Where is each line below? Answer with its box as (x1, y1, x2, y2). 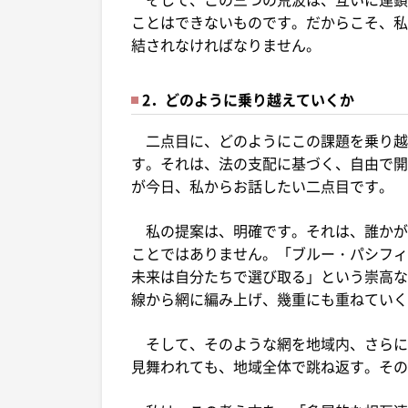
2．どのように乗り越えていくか (142, 87, 354, 110)
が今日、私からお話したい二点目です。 (131, 174, 393, 197)
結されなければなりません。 (131, 33, 321, 56)
